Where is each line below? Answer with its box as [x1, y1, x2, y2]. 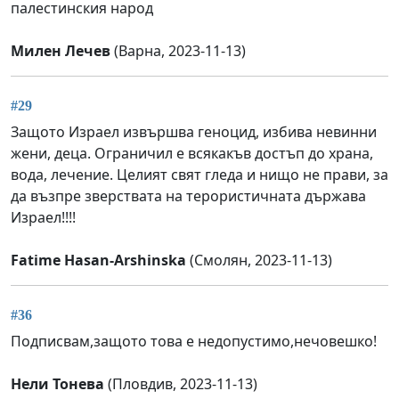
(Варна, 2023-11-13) [110, 40, 246, 61]
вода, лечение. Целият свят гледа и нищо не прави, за [11, 164, 388, 184]
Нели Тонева [11, 374, 104, 395]
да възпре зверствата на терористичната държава [11, 185, 366, 206]
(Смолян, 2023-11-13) [186, 249, 332, 270]
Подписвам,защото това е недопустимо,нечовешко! [11, 331, 377, 352]
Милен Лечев [11, 40, 110, 61]
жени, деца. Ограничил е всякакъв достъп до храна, [11, 142, 373, 163]
